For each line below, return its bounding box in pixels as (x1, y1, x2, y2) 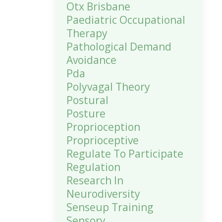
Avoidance (66, 53, 116, 67)
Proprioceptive (66, 133, 139, 147)
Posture (66, 107, 106, 120)
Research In (66, 173, 123, 187)
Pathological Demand (66, 40, 171, 54)
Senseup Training (66, 200, 153, 214)
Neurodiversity (66, 187, 140, 201)
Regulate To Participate (66, 147, 183, 161)
